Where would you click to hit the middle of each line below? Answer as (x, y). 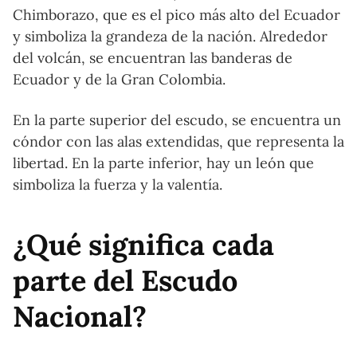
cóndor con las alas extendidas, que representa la (178, 141)
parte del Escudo (125, 280)
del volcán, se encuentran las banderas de (153, 57)
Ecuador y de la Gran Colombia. (119, 79)
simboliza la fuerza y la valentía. (118, 184)
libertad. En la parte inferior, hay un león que (163, 163)
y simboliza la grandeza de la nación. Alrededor (170, 36)
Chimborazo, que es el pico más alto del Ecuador (177, 14)
